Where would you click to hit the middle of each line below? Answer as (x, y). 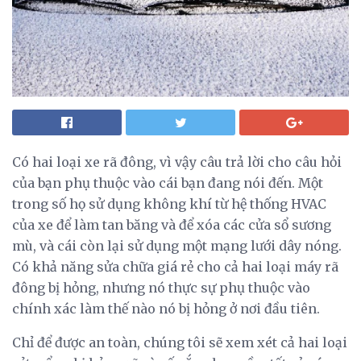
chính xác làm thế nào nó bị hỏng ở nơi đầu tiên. (166, 308)
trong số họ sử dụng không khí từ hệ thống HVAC (169, 203)
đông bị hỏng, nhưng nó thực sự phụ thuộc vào (161, 287)
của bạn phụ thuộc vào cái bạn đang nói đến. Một (168, 183)
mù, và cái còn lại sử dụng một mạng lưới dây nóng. (177, 245)
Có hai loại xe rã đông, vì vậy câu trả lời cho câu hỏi (177, 162)
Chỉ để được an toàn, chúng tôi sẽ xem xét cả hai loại (180, 342)
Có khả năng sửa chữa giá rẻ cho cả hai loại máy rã (175, 266)
